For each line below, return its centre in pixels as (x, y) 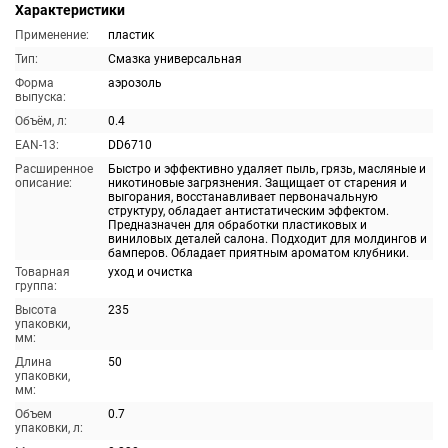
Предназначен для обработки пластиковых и (237, 225)
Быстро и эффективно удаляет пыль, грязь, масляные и (267, 169)
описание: (43, 183)
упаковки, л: (49, 428)
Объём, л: (41, 121)
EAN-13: (37, 145)
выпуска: (40, 97)
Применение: (52, 35)
